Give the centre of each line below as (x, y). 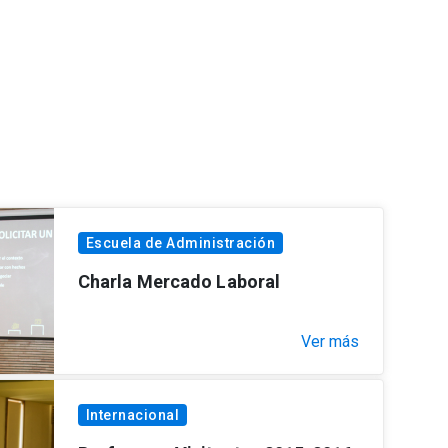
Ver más (330, 341)
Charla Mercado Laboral (179, 281)
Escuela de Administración (180, 242)
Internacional (132, 414)
